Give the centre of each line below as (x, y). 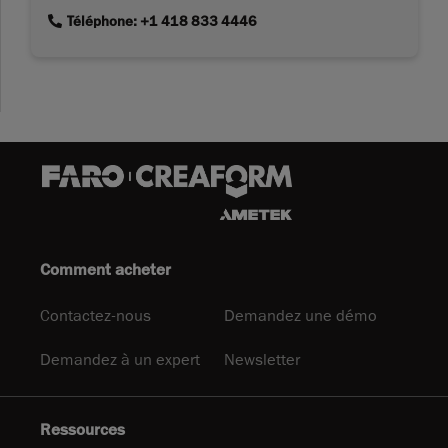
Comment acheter (105, 269)
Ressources (82, 429)
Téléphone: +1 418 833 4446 (160, 22)
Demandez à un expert (120, 359)
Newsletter (262, 359)
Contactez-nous (95, 315)
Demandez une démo (300, 315)
